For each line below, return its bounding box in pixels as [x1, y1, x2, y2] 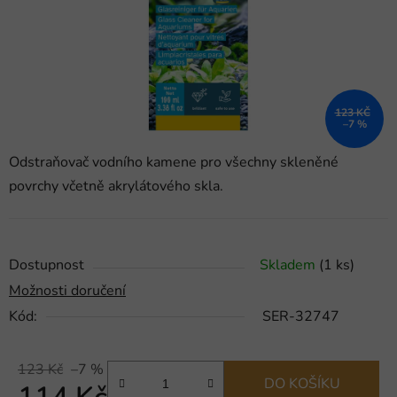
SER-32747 [262, 307, 339, 327]
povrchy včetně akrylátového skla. [9, 176, 223, 197]
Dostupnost [9, 255, 84, 276]
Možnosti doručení [9, 281, 126, 301]
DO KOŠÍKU [263, 374, 340, 394]
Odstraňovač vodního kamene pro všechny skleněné [9, 152, 339, 173]
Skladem [260, 255, 319, 276]
